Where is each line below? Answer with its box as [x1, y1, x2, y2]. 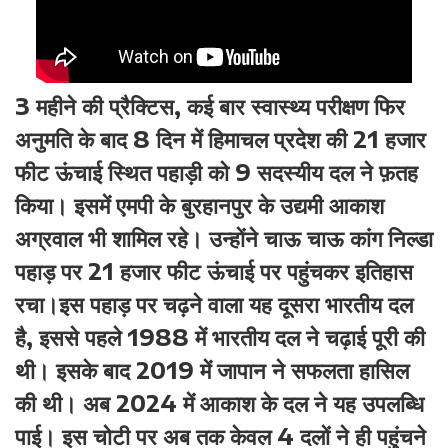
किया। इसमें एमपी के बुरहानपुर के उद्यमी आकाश [15, 191, 384, 219]
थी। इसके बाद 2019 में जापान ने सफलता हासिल [15, 356, 409, 384]
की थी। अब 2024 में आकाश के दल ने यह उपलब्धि [15, 389, 424, 417]
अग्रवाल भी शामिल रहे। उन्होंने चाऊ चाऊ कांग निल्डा [15, 224, 433, 252]
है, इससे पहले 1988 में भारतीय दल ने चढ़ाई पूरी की [15, 323, 425, 351]
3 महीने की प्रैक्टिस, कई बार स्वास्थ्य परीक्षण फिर [15, 92, 405, 120]
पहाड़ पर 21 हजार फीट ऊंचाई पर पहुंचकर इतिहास [15, 257, 413, 285]
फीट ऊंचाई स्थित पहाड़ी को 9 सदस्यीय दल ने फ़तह [15, 158, 418, 186]
